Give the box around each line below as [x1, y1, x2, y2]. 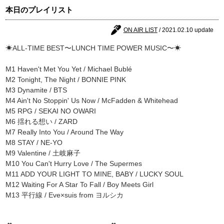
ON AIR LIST [123, 26, 157, 33]
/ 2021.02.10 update [157, 26, 213, 33]
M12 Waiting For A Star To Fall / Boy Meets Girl [5, 180, 154, 188]
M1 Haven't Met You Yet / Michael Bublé [5, 64, 132, 73]
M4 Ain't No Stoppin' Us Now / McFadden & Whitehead [5, 96, 178, 104]
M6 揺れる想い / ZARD [5, 117, 78, 125]
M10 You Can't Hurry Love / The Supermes [5, 159, 142, 167]
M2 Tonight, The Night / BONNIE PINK [5, 75, 126, 83]
